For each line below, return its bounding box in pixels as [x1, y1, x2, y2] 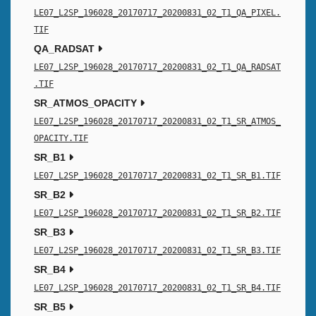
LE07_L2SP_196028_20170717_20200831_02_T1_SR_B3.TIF [34, 245, 281, 256]
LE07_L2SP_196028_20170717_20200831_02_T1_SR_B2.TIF [34, 208, 281, 219]
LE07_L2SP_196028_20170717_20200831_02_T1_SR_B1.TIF [34, 171, 281, 181]
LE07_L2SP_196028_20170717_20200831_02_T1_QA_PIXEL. [34, 8, 281, 18]
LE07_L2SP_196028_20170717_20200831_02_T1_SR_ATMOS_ [34, 116, 281, 127]
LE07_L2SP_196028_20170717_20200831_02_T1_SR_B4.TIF [34, 283, 281, 293]
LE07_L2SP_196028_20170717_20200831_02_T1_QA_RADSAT [34, 62, 281, 73]
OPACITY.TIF [34, 133, 88, 144]
